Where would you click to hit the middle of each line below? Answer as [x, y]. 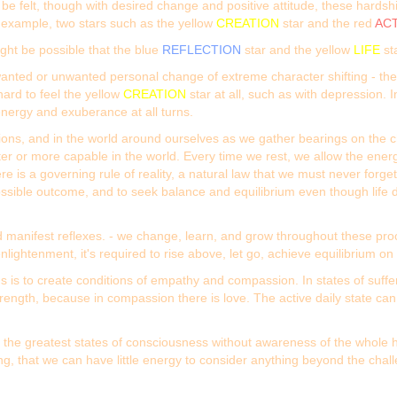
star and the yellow [297, 50]
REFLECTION [202, 50]
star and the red [327, 23]
